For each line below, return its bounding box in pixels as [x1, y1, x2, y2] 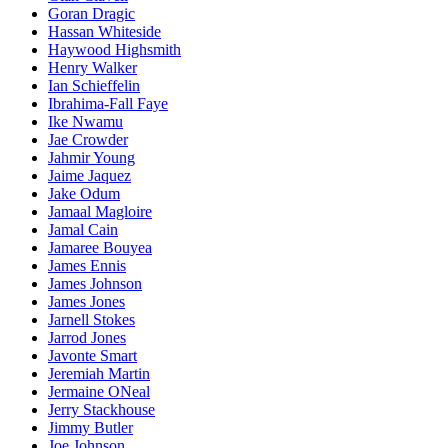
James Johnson [48, 274, 142, 292]
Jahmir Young [48, 148, 135, 166]
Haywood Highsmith [48, 40, 181, 58]
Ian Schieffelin [48, 76, 140, 94]
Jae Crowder [48, 130, 128, 148]
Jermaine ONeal [48, 382, 150, 400]
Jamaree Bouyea [48, 238, 152, 256]
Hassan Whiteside [48, 22, 161, 40]
